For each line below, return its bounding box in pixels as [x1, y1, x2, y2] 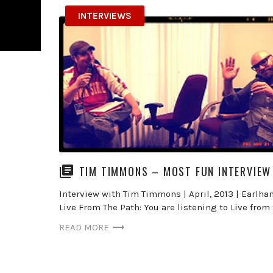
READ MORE [58, 221, 109, 233]
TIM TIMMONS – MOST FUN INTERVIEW [79, 163, 272, 180]
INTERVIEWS [77, 10, 132, 22]
